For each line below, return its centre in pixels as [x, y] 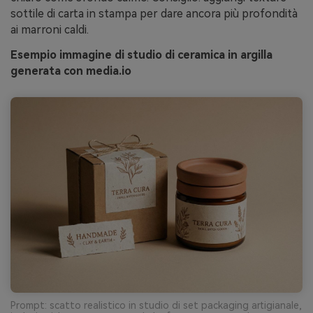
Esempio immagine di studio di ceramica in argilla [141, 55]
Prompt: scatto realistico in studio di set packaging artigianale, [156, 305]
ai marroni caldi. [50, 30]
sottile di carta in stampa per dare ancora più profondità [154, 14]
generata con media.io [71, 71]
